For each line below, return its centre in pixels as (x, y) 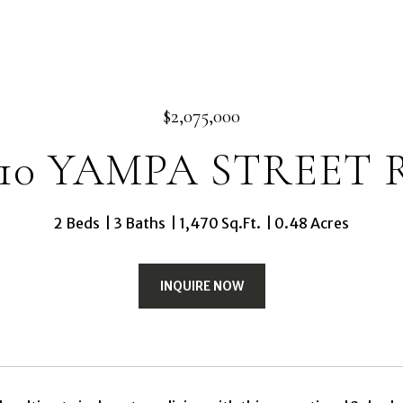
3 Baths (139, 223)
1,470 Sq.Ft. (220, 223)
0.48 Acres (312, 223)
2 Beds (77, 223)
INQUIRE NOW (201, 286)
